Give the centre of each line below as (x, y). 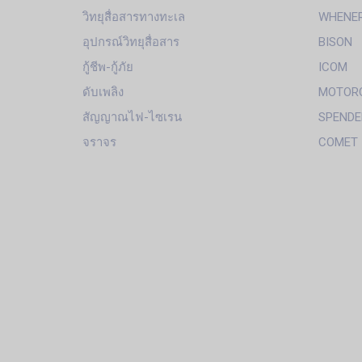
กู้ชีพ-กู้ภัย (108, 67)
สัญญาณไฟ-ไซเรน (132, 118)
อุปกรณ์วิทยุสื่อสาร (131, 42)
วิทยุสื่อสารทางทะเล (134, 17)
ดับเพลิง (103, 93)
